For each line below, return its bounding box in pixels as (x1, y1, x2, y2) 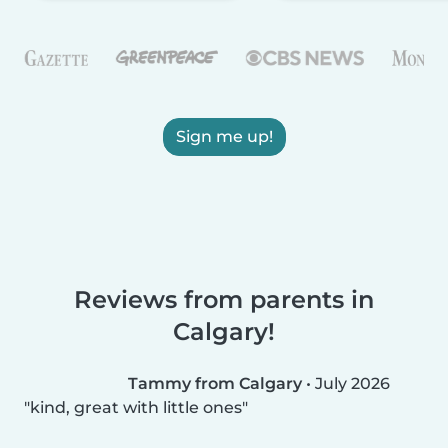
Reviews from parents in (74, 284, 374, 314)
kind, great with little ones (30, 397, 242, 417)
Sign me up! (175, 126, 273, 146)
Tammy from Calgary (128, 373, 302, 393)
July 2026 (315, 373, 390, 393)
